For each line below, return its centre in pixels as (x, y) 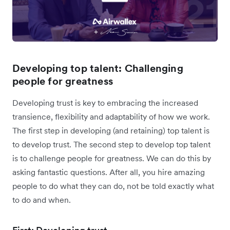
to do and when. (42, 200)
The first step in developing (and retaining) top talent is (111, 131)
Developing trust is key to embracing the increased (105, 103)
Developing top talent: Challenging (98, 69)
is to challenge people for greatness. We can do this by (112, 158)
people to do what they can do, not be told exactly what (113, 186)
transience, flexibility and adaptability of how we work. (111, 117)
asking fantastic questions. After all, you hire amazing (109, 172)
